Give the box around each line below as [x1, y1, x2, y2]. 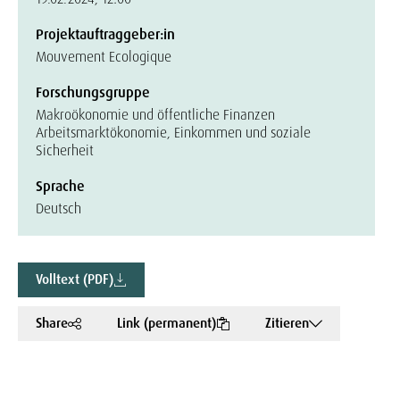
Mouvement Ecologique [36, 47, 171, 66]
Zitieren [265, 314, 309, 332]
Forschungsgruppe [36, 83, 150, 102]
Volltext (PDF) [36, 271, 113, 288]
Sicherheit [36, 141, 94, 160]
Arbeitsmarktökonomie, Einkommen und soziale [36, 123, 311, 142]
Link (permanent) [117, 314, 216, 332]
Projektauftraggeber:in [36, 25, 175, 44]
